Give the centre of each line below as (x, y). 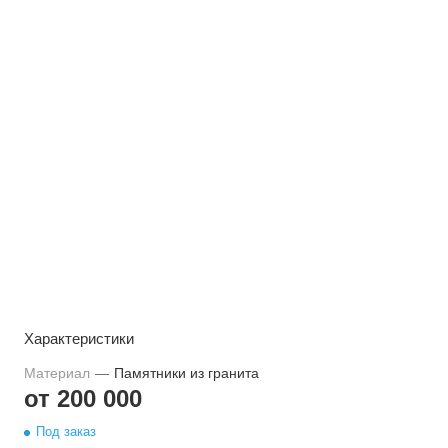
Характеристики (79, 338)
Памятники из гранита (186, 373)
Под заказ (66, 431)
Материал (59, 373)
